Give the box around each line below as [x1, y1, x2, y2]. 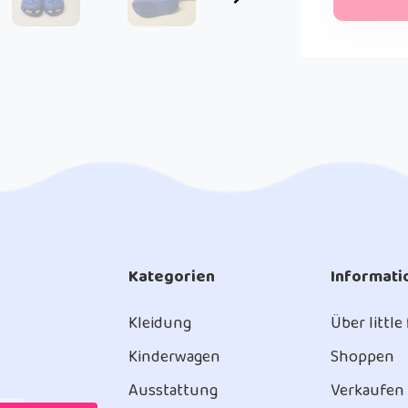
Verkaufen [330, 378, 404, 403]
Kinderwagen [128, 344, 220, 370]
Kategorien [128, 264, 215, 290]
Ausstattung [128, 378, 218, 403]
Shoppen [330, 344, 394, 370]
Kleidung [128, 311, 191, 336]
